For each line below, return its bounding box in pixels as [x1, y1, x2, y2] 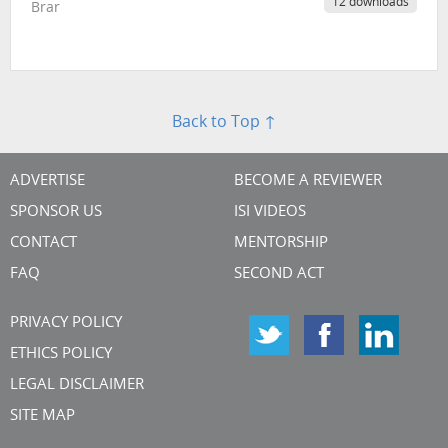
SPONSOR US [10, 204, 102, 220]
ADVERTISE [10, 173, 85, 189]
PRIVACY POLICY [10, 315, 122, 331]
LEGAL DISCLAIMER [10, 377, 144, 393]
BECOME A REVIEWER [234, 173, 382, 189]
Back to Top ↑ [172, 114, 276, 131]
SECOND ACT [234, 266, 324, 282]
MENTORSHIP [234, 235, 328, 251]
